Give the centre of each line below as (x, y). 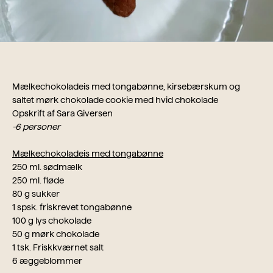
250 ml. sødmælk (47, 167)
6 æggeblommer (47, 261)
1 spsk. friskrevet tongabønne (72, 207)
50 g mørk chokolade (56, 234)
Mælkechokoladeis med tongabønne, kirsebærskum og (126, 87)
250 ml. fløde (38, 181)
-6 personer (36, 127)
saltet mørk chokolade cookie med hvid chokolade (115, 100)
